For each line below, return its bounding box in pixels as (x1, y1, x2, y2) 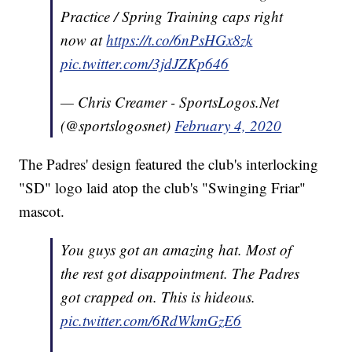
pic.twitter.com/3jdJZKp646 (60, 53, 229, 74)
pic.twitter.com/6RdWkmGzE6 (60, 310, 242, 331)
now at (60, 30, 107, 50)
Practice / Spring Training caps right (60, 6, 284, 27)
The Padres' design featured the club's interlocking (19, 154, 319, 174)
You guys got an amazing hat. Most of (60, 240, 292, 260)
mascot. (19, 201, 65, 222)
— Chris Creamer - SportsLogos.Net (60, 92, 280, 112)
